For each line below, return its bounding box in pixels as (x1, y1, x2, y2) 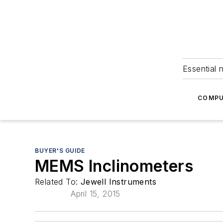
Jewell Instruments (80, 177, 157, 187)
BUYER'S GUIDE (35, 147, 85, 154)
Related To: (35, 177, 81, 187)
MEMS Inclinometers (35, 156, 194, 176)
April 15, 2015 (71, 189, 120, 199)
